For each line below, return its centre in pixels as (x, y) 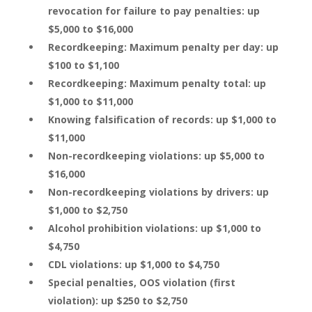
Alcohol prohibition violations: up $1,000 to (154, 228)
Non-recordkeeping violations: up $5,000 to (156, 156)
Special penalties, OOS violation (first (141, 282)
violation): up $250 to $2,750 (117, 301)
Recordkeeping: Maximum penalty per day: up (163, 47)
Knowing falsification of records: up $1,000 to (162, 119)
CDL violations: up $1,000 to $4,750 (133, 264)
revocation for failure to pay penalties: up (154, 11)
